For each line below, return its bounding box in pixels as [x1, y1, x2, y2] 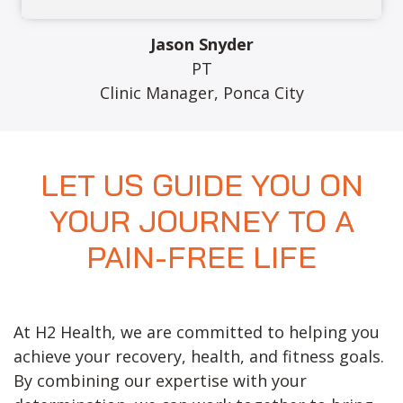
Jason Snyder [149, 33, 254, 56]
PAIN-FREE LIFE [86, 237, 317, 276]
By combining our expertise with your [13, 369, 307, 391]
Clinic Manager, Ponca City [99, 82, 304, 104]
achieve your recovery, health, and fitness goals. [13, 345, 384, 367]
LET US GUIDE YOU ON [40, 165, 363, 204]
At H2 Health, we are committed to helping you [13, 320, 380, 343]
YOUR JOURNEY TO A [49, 201, 354, 240]
